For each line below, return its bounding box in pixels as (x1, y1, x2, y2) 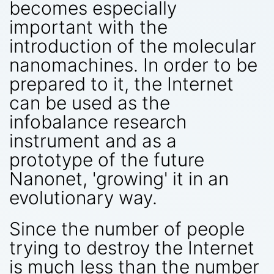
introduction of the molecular (9, 34, 256, 57)
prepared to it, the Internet (9, 72, 234, 95)
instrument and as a (9, 129, 177, 152)
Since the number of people (9, 217, 245, 240)
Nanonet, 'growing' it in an (9, 167, 229, 190)
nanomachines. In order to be (9, 53, 257, 76)
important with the (9, 15, 168, 38)
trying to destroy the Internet (9, 236, 254, 259)
